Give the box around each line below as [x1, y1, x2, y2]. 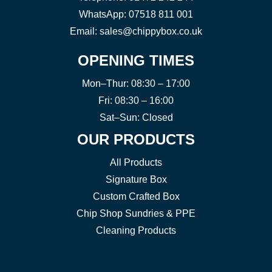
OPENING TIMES [78, 52, 194, 69]
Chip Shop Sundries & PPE [76, 208, 195, 219]
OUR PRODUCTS [77, 131, 195, 148]
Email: [70, 26, 100, 37]
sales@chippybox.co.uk [100, 26, 202, 37]
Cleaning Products [96, 225, 176, 236]
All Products [110, 157, 162, 168]
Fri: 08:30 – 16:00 [98, 95, 174, 106]
